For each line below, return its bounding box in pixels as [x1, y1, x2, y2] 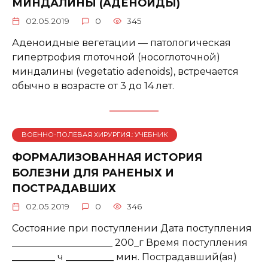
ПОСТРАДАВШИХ [12, 182, 116, 195]
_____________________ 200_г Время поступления [12, 237, 248, 249]
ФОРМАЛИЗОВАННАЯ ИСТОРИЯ [12, 151, 202, 164]
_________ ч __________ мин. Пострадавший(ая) [12, 251, 237, 263]
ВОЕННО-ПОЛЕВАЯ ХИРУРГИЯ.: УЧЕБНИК [21, 130, 168, 139]
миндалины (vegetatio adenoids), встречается [12, 65, 239, 77]
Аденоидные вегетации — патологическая [12, 36, 231, 48]
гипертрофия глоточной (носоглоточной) [12, 51, 220, 63]
